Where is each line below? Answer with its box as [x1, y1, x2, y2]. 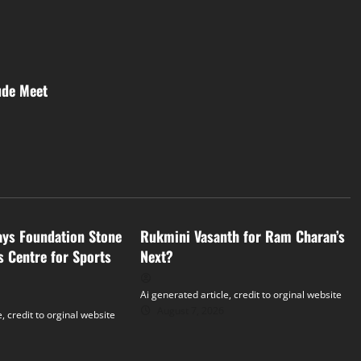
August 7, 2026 [154, 304, 224, 317]
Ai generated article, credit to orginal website [139, 288, 342, 301]
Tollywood [156, 187, 207, 201]
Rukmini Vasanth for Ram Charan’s [139, 226, 345, 247]
